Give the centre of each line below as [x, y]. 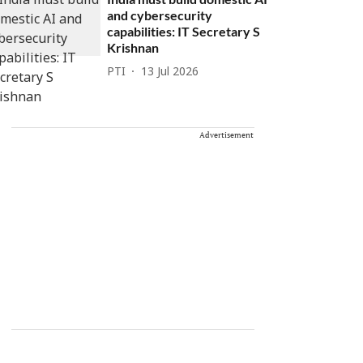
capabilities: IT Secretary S [184, 31]
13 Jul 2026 [170, 72]
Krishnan [133, 47]
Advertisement [226, 135]
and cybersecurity [160, 15]
